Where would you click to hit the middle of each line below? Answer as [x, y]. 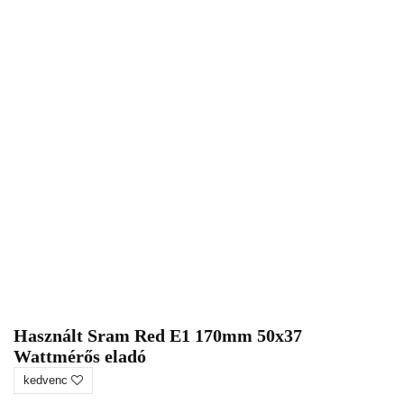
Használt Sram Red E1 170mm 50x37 [158, 335]
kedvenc [47, 380]
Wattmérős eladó [80, 356]
